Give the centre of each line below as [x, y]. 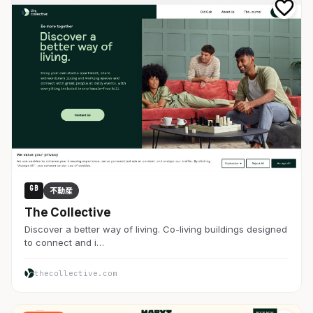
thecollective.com [76, 274]
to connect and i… [64, 243]
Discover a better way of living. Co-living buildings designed [156, 230]
